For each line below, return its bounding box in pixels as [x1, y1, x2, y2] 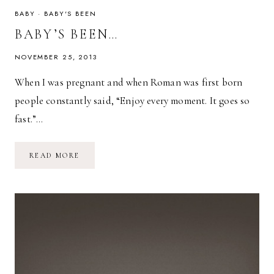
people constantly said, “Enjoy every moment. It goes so [15, 94, 250, 108]
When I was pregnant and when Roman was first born [15, 76, 243, 89]
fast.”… [15, 113, 43, 126]
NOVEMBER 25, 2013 [15, 52, 97, 62]
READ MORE [29, 151, 80, 160]
